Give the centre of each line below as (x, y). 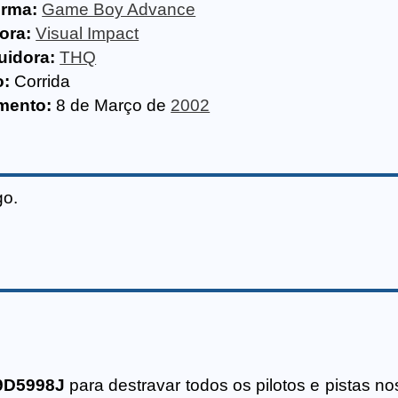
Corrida (43, 81)
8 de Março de (111, 105)
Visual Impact (88, 33)
